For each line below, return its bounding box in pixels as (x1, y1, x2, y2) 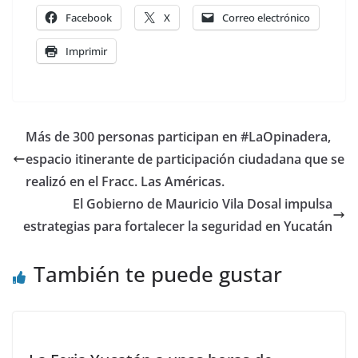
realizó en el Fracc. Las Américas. (26, 173, 225, 190)
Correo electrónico (222, 10, 310, 25)
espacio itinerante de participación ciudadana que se (26, 150, 344, 168)
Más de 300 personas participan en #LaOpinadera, (26, 128, 331, 145)
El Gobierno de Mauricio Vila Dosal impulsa (73, 195, 332, 213)
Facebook (66, 10, 112, 25)
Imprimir (66, 44, 107, 58)
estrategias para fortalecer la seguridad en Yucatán (23, 217, 332, 235)
